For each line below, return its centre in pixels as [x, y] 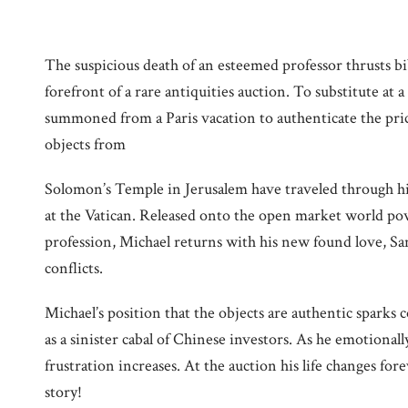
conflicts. [74, 268]
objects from [85, 144]
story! [63, 392]
